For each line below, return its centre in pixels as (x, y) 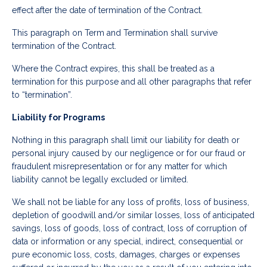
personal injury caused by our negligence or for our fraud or (129, 153)
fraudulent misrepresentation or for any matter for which (119, 167)
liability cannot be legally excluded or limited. (100, 180)
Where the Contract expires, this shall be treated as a (113, 69)
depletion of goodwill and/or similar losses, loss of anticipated (133, 215)
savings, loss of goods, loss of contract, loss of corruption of (129, 229)
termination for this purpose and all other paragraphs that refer (132, 82)
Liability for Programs (58, 118)
